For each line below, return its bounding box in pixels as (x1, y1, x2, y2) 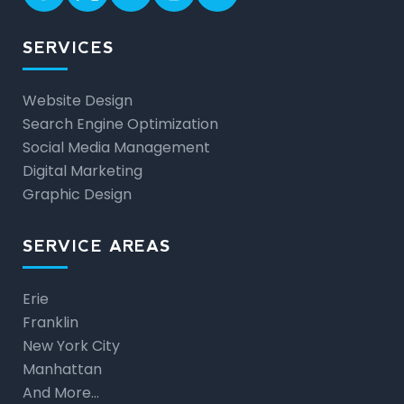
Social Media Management (23, 136, 210, 158)
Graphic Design (23, 183, 132, 205)
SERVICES (23, 38, 115, 57)
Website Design (23, 89, 133, 111)
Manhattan (23, 358, 102, 380)
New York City (23, 335, 120, 356)
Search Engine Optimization (23, 113, 218, 134)
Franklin (23, 311, 78, 333)
